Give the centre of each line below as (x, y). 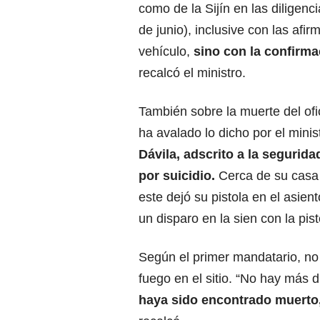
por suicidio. (177, 176)
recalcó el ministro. (192, 73)
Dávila (157, 155)
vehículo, (166, 52)
